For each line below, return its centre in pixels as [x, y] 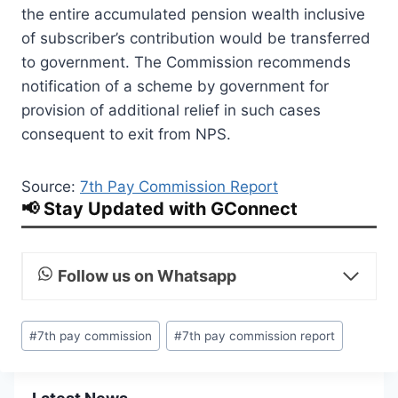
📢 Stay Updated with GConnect [159, 208]
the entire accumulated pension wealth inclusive [193, 14]
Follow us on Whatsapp [147, 275]
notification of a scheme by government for [175, 86]
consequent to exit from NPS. [126, 134]
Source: [51, 186]
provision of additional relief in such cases [171, 110]
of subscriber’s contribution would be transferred [196, 38]
